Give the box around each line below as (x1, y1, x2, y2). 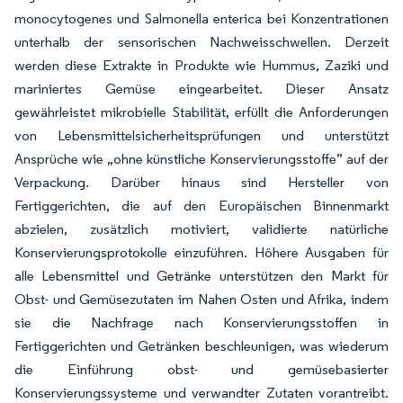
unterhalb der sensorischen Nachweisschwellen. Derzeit (14, 33, 389, 50)
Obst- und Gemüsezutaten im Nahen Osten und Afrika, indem (14, 291, 389, 308)
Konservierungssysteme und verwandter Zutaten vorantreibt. (14, 384, 389, 401)
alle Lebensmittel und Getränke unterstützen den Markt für (14, 267, 389, 284)
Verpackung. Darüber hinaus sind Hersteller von (14, 174, 389, 191)
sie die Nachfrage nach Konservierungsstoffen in (14, 314, 389, 331)
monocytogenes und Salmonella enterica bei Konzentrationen (14, 10, 389, 27)
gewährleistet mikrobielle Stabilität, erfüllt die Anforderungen (14, 103, 389, 121)
